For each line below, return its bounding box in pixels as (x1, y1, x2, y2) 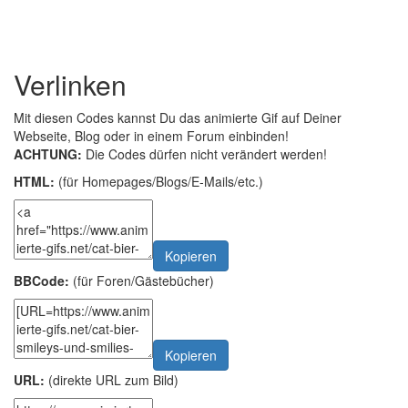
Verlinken (14, 64, 127, 104)
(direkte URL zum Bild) (45, 371, 178, 390)
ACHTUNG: (14, 144, 82, 163)
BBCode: (14, 270, 69, 290)
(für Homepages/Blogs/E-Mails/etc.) (55, 171, 263, 190)
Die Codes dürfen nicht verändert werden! (82, 144, 327, 163)
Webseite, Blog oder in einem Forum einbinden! (14, 126, 289, 145)
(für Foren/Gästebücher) (69, 270, 214, 290)
